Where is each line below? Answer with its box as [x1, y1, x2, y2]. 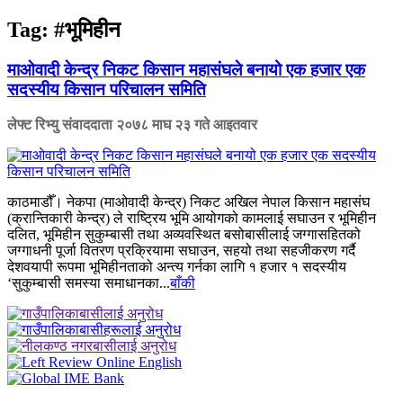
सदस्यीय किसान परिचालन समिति [7, 79, 206, 99]
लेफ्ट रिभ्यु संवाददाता [7, 116, 116, 132]
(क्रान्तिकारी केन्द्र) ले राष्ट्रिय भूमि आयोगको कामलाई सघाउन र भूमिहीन [7, 210, 376, 226]
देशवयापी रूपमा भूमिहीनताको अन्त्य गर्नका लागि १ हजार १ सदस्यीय [7, 258, 346, 274]
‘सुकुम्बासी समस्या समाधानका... [7, 274, 170, 291]
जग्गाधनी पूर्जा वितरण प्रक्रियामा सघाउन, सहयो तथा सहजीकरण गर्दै [7, 242, 355, 258]
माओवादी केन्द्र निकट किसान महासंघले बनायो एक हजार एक [7, 59, 365, 79]
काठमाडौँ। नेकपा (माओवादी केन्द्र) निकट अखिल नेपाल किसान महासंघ [7, 193, 370, 210]
